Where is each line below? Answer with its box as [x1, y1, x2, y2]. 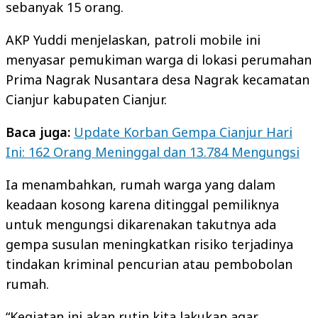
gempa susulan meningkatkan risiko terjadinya [6, 236, 293, 253]
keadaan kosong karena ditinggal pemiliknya [6, 196, 279, 213]
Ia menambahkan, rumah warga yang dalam [6, 176, 275, 193]
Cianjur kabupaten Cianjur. [6, 91, 167, 108]
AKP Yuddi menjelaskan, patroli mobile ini [6, 31, 261, 48]
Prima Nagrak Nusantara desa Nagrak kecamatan [6, 71, 309, 88]
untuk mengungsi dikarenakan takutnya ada [6, 216, 276, 233]
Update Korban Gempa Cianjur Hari [74, 124, 292, 141]
